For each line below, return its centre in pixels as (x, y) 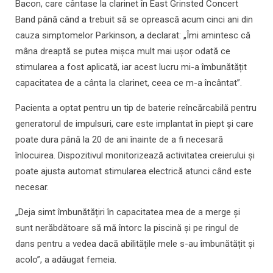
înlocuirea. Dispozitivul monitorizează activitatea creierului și (135, 156)
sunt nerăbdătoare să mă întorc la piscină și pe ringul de (127, 228)
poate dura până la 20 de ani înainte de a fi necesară (119, 140)
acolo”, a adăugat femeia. (66, 260)
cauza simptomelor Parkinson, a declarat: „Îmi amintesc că (133, 36)
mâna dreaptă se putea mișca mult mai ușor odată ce (123, 51)
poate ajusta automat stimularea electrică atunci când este (133, 172)
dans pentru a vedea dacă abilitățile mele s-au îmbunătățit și (135, 244)
